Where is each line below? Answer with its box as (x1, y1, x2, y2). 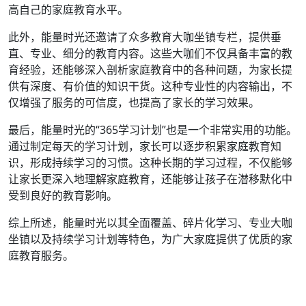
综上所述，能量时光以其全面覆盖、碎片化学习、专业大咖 (8, 215, 292, 230)
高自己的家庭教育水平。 (8, 2, 128, 17)
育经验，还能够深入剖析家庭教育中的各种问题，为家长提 (8, 62, 292, 77)
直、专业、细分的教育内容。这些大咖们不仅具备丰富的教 (8, 46, 292, 61)
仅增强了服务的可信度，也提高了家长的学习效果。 (8, 95, 260, 110)
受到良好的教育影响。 (8, 188, 117, 203)
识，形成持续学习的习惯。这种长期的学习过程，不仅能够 (8, 155, 292, 170)
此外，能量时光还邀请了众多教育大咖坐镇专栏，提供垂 (8, 29, 281, 44)
